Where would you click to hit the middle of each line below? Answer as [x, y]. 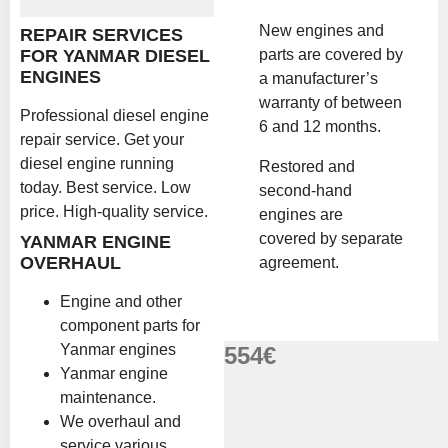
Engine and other [121, 301]
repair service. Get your [102, 139]
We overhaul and [120, 421]
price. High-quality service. [114, 211]
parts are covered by [331, 54]
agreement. [299, 262]
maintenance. [108, 397]
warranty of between [330, 102]
